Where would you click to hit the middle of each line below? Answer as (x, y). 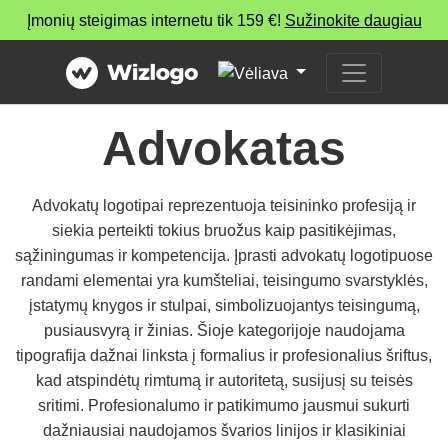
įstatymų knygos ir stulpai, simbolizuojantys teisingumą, (224, 305)
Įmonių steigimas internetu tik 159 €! (155, 20)
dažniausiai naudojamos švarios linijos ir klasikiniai (224, 430)
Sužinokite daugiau (353, 20)
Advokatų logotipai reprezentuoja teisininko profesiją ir (224, 205)
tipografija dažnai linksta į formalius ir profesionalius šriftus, (224, 355)
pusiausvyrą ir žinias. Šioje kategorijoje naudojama (224, 330)
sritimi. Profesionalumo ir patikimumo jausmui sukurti (224, 405)
